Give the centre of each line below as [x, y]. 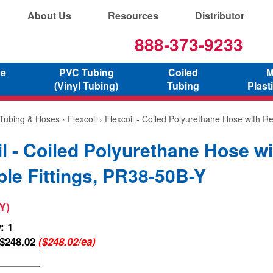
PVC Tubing [86, 72]
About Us [49, 16]
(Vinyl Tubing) [87, 85]
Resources [133, 16]
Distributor [220, 16]
